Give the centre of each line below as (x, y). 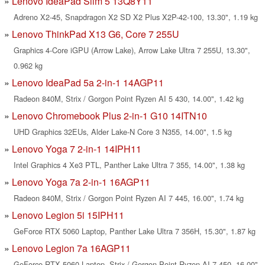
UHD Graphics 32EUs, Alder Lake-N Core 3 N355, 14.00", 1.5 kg (123, 132)
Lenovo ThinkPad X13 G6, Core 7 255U (96, 34)
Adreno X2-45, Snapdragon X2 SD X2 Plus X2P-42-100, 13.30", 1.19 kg (136, 17)
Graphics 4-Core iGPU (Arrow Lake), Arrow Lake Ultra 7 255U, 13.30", (132, 50)
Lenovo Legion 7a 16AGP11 (71, 248)
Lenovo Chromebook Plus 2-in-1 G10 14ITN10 (109, 116)
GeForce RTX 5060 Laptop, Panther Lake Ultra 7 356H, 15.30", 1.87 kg (135, 231)
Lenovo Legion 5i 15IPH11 (68, 215)
